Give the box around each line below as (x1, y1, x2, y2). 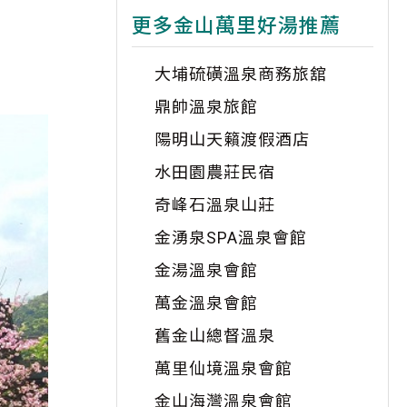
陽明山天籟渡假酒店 (154, 130, 310, 149)
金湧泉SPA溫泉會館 (154, 228, 307, 247)
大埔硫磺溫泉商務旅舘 (154, 65, 327, 84)
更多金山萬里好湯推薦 (132, 15, 341, 37)
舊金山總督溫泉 (154, 326, 275, 345)
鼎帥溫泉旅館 (154, 97, 258, 116)
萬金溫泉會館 (154, 293, 258, 313)
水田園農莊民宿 (154, 163, 275, 182)
